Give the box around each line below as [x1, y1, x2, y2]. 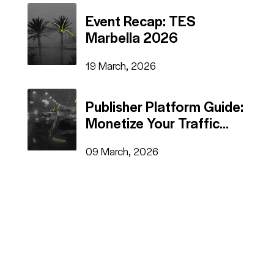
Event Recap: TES [86, 10, 196, 31]
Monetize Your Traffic [86, 112, 220, 133]
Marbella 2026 [86, 26, 178, 47]
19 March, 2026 [86, 57, 156, 73]
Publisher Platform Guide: [86, 95, 243, 116]
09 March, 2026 [86, 143, 158, 158]
